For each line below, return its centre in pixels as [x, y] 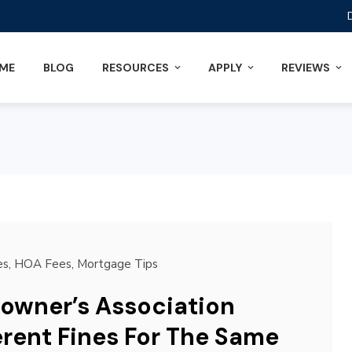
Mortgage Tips [117, 264]
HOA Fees [42, 264]
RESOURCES [136, 68]
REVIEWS [306, 68]
